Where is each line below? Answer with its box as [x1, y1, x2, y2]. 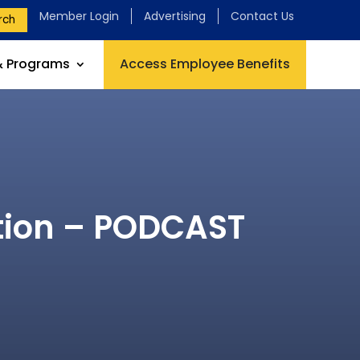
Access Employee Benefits [119, 55, 290, 73]
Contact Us [230, 8, 294, 24]
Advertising [143, 8, 206, 24]
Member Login [39, 8, 119, 24]
